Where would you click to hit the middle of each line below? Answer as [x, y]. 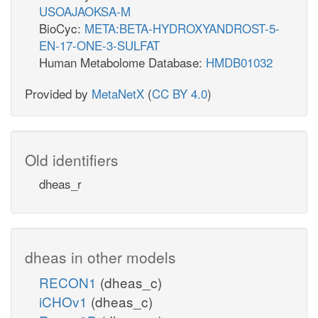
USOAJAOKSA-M [85, 11]
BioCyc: [62, 28]
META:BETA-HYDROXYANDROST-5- [182, 28]
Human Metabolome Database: [122, 62]
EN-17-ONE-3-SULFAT [99, 45]
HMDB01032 [239, 62]
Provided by [58, 93]
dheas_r [60, 183]
